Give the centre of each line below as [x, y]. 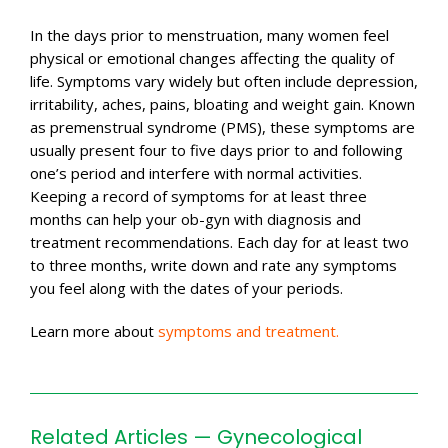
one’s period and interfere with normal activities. [196, 173]
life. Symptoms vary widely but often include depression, [224, 81]
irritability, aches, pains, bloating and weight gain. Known [222, 104]
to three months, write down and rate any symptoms [213, 265]
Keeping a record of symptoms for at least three [198, 196]
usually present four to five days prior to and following [216, 150]
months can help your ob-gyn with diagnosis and [195, 219]
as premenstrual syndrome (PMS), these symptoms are [222, 127]
